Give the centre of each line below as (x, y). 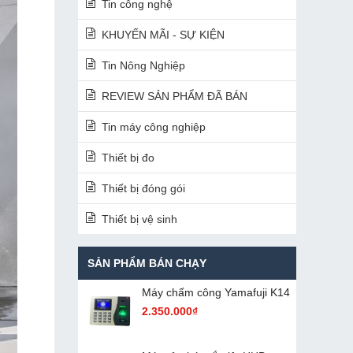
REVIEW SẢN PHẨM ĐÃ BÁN (174, 96)
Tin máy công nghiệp (153, 127)
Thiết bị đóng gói (143, 188)
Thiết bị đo (128, 158)
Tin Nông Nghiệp (143, 65)
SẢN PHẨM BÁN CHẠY (147, 263)
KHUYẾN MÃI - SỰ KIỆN (163, 35)
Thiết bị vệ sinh (139, 219)
